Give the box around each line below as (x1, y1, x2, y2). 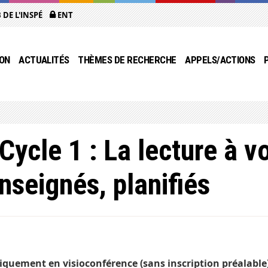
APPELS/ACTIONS (185, 54, 255, 66)
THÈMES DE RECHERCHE (78, 54, 176, 66)
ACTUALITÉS (19, 54, 69, 66)
